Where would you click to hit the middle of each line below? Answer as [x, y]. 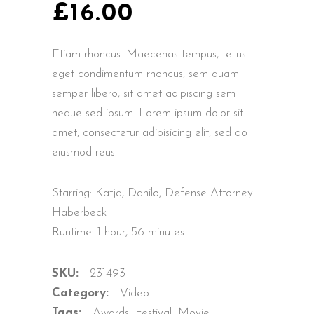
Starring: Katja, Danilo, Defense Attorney [152, 193]
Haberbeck [79, 212]
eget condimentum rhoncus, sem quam [145, 74]
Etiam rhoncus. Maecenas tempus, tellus [149, 54]
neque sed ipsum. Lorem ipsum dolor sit [148, 113]
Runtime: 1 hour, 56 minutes [118, 232]
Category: [82, 293]
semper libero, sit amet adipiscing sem [144, 93]
